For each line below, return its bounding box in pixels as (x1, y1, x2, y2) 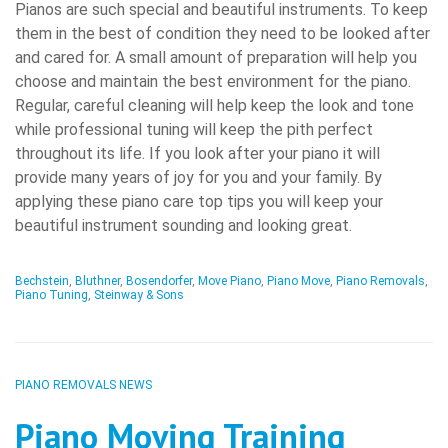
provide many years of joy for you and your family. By (15, 167, 382, 187)
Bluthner (75, 273, 120, 288)
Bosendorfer (126, 273, 192, 288)
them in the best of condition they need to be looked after (15, 23, 430, 43)
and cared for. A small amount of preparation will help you (15, 47, 417, 67)
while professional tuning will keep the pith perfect (15, 119, 373, 139)
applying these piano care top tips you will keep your (15, 191, 383, 211)
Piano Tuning (15, 287, 88, 302)
